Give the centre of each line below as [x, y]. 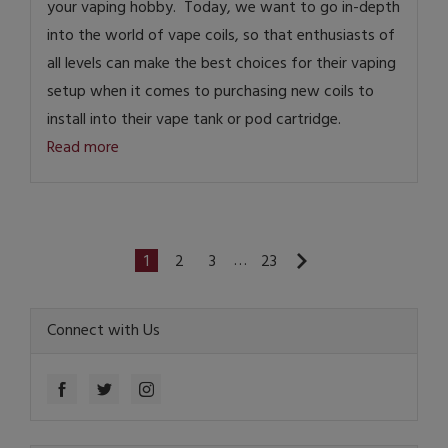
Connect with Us [103, 331]
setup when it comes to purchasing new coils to [210, 91]
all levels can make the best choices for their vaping [221, 63]
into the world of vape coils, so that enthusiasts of [221, 35]
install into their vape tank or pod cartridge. [194, 119]
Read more [83, 147]
